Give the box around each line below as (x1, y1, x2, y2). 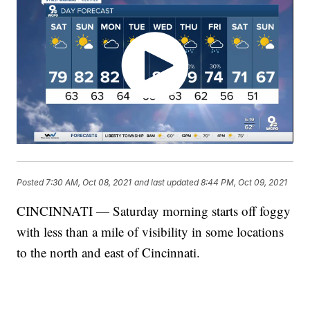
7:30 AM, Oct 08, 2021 (46, 176, 132, 188)
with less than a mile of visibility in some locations (17, 223, 284, 241)
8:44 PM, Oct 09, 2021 (201, 176, 288, 188)
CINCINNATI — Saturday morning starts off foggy (17, 202, 291, 220)
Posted (17, 176, 46, 188)
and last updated (134, 176, 199, 188)
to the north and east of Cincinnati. (17, 244, 201, 262)
